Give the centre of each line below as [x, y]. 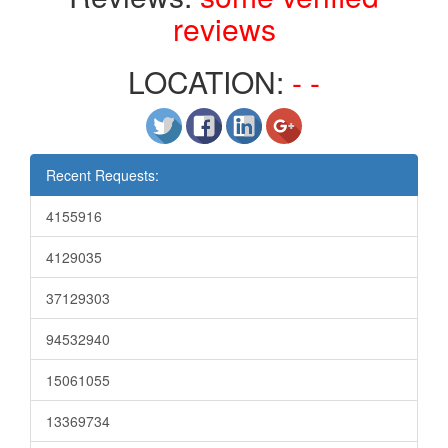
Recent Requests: [102, 175]
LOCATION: [210, 81]
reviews [224, 28]
